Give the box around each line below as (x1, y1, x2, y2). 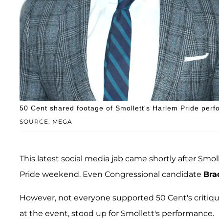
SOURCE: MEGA (20, 117, 72, 125)
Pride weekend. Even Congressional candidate (20, 169, 203, 179)
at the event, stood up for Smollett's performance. (20, 208, 214, 218)
